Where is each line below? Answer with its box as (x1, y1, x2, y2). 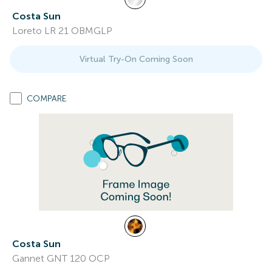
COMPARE (27, 93, 67, 104)
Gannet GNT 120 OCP (12, 253, 110, 264)
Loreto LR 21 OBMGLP (12, 25, 112, 36)
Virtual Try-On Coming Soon (79, 54, 193, 64)
